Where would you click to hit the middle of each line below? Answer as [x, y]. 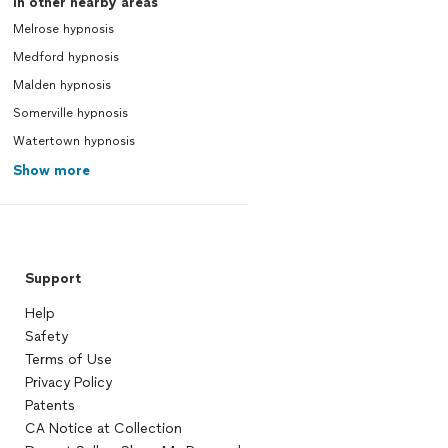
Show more [51, 170]
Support [52, 278]
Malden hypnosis [61, 85]
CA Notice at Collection [103, 428]
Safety [46, 336]
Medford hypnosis [65, 57]
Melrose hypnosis [63, 29]
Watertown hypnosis [73, 141]
